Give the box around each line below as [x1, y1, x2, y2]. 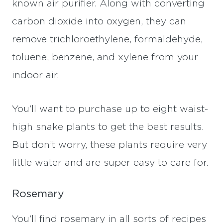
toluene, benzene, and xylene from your [12, 53, 198, 63]
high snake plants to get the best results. [12, 122, 204, 132]
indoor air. [12, 71, 59, 81]
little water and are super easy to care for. [12, 158, 208, 168]
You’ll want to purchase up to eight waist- [12, 105, 208, 114]
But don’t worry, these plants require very [12, 140, 207, 150]
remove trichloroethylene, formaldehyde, [12, 35, 203, 45]
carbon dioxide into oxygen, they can [12, 17, 186, 27]
